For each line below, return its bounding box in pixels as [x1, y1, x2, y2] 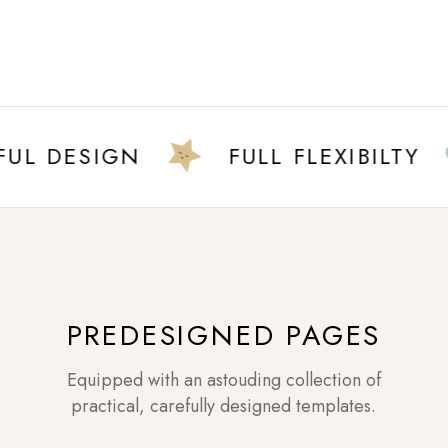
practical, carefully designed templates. [71, 392, 377, 419]
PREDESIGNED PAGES [66, 314, 382, 356]
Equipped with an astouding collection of [66, 366, 381, 393]
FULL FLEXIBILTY [183, 139, 385, 172]
